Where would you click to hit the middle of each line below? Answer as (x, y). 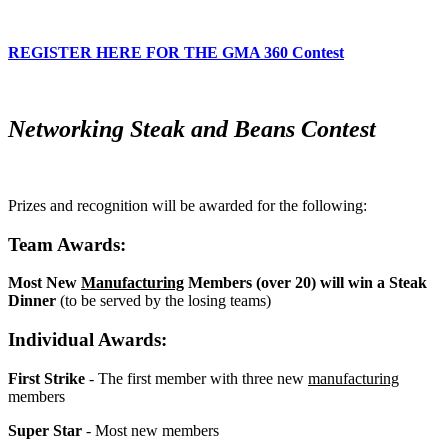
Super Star (45, 430)
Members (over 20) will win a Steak (305, 283)
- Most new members (150, 430)
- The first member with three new (196, 378)
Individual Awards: (87, 340)
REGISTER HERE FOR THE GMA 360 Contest (176, 53)
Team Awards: (67, 244)
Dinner (34, 301)
